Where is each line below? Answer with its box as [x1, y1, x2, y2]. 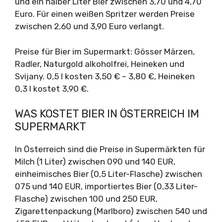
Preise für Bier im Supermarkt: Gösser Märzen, [15, 46, 195, 56]
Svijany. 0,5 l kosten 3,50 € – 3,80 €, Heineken [15, 71, 195, 81]
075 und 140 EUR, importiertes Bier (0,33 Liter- [15, 181, 198, 191]
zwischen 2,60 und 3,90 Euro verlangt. [15, 21, 164, 31]
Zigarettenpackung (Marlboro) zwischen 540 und [15, 206, 207, 216]
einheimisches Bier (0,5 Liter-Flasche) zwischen [15, 169, 202, 179]
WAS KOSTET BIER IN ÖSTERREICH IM [15, 107, 199, 120]
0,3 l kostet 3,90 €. [15, 83, 89, 94]
